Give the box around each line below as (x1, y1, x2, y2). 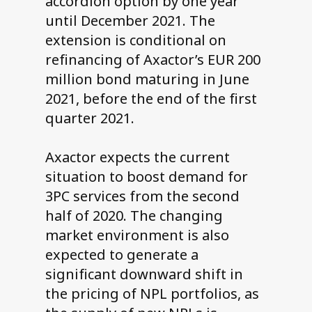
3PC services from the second (45, 187, 240, 206)
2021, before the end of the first (45, 89, 257, 109)
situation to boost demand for (45, 167, 248, 187)
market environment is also (45, 226, 229, 245)
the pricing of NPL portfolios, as (45, 284, 259, 304)
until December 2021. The (45, 11, 215, 31)
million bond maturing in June (45, 70, 249, 89)
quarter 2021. (45, 109, 134, 128)
